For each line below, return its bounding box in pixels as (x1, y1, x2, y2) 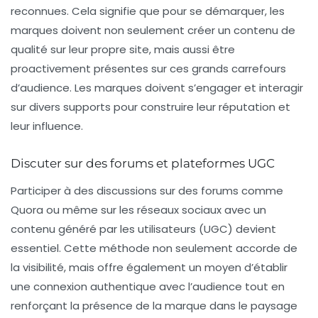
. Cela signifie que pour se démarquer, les (67, 4, 285, 19)
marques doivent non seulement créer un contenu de (11, 23, 295, 38)
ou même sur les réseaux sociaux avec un (43, 202, 266, 218)
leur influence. (11, 119, 83, 134)
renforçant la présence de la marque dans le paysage (11, 298, 297, 314)
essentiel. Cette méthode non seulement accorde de (11, 241, 297, 256)
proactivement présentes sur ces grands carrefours (11, 61, 286, 77)
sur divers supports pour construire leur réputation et (11, 99, 290, 115)
